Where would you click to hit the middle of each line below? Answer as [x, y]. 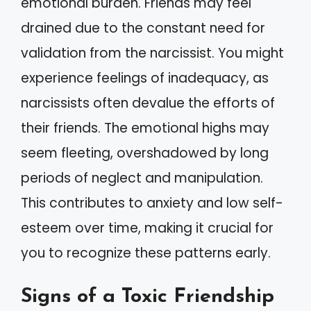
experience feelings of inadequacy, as [145, 78]
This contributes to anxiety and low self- [152, 203]
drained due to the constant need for [143, 28]
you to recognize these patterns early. [146, 253]
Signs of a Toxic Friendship [148, 297]
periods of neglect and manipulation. [142, 178]
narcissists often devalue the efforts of [148, 103]
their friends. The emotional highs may [145, 128]
